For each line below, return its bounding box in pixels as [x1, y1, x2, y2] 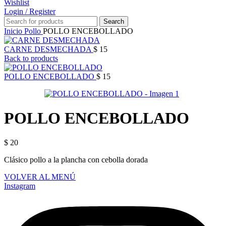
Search [103, 17, 124, 25]
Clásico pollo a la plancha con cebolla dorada [4, 155, 148, 164]
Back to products [4, 53, 58, 63]
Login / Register [4, 7, 55, 16]
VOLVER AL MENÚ [4, 173, 76, 182]
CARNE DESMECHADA [4, 44, 93, 53]
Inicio [4, 26, 24, 35]
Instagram [4, 182, 35, 191]
